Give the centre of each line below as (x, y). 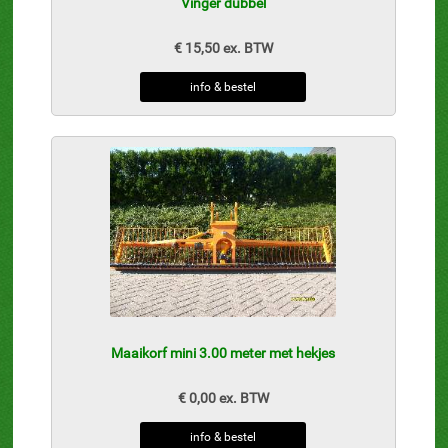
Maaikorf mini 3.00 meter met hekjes (223, 353)
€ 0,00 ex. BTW (223, 398)
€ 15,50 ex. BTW (223, 48)
